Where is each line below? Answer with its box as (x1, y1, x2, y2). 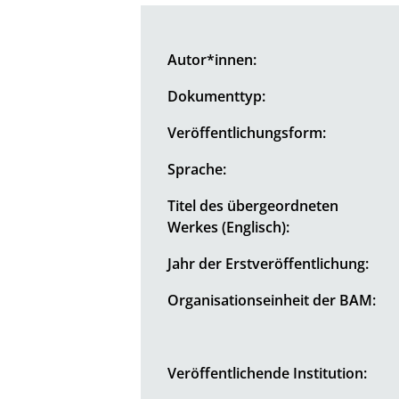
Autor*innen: (167, 49, 257, 69)
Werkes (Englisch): (167, 216, 290, 237)
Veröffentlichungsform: (167, 122, 327, 142)
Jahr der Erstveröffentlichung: (167, 253, 370, 273)
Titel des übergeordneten (167, 195, 339, 216)
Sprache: (167, 159, 227, 179)
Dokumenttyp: (167, 85, 266, 106)
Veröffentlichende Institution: (167, 362, 368, 383)
